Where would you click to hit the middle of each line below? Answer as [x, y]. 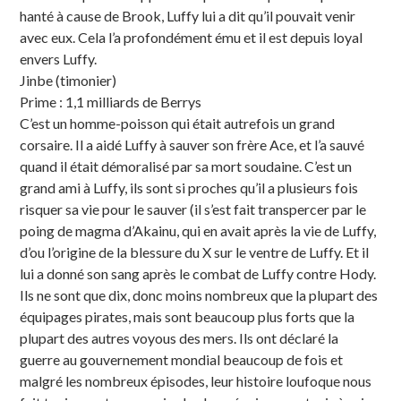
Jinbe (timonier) [68, 80]
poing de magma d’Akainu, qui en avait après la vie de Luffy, [198, 230]
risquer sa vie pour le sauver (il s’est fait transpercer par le [193, 209]
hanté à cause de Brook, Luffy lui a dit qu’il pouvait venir [188, 15]
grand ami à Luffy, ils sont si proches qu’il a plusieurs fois [189, 187]
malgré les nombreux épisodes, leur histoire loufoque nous [196, 380]
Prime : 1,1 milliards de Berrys [111, 101]
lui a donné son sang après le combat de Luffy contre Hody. [198, 273]
